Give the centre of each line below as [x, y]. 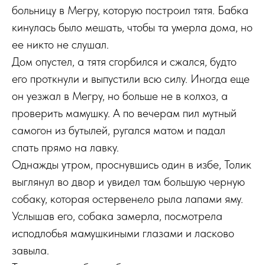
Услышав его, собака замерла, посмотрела [117, 216]
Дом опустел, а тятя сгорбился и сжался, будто [124, 62]
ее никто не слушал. [60, 44]
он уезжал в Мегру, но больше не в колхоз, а [120, 96]
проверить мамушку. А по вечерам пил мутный [124, 113]
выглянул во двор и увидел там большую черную [128, 182]
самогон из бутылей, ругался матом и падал [119, 130]
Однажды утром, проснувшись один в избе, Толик [132, 164]
